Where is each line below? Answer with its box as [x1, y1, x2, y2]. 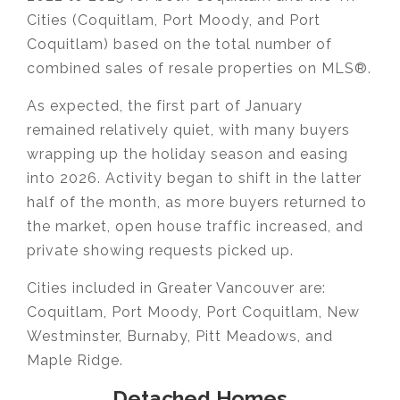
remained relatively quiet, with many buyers [27, 121, 350, 138]
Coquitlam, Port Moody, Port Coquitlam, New [27, 303, 360, 321]
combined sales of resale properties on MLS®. [27, 59, 371, 77]
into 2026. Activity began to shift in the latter [27, 169, 362, 187]
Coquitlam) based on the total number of [27, 35, 332, 53]
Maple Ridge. [27, 351, 123, 369]
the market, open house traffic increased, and [27, 217, 363, 235]
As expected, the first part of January [27, 96, 303, 114]
